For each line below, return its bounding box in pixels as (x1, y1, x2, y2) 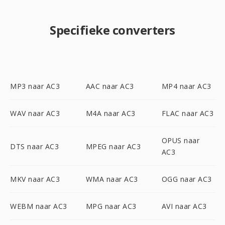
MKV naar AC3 (10, 174, 60, 184)
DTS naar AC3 (10, 141, 59, 151)
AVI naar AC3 (161, 201, 207, 211)
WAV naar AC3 (10, 108, 60, 118)
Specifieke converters (50, 22, 175, 38)
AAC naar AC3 (85, 81, 134, 91)
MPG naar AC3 (85, 201, 137, 211)
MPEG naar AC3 (85, 141, 141, 151)
